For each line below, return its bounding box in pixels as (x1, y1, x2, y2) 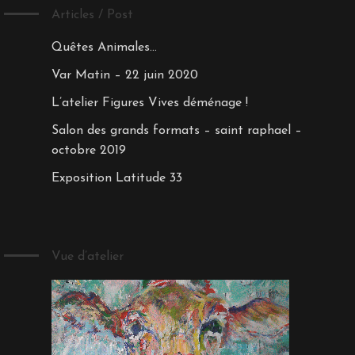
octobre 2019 (51, 143, 126, 157)
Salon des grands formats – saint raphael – (51, 124, 302, 137)
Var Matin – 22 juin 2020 (51, 68, 198, 82)
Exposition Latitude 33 (51, 171, 182, 185)
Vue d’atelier (51, 250, 124, 263)
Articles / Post (51, 8, 133, 21)
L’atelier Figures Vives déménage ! (51, 96, 248, 109)
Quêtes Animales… (51, 40, 157, 54)
